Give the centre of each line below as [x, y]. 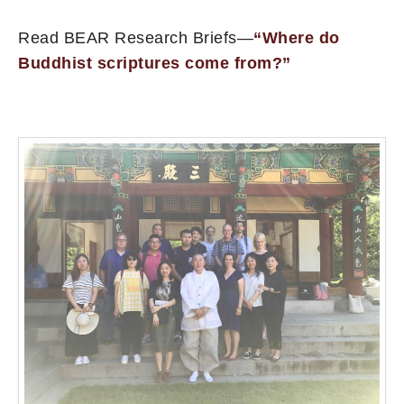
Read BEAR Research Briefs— [136, 38]
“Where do [297, 38]
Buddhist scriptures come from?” [155, 64]
